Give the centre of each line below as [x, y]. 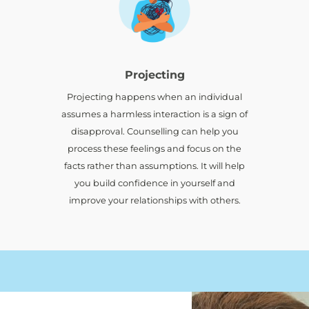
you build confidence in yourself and [154, 183]
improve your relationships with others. [154, 200]
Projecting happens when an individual [154, 97]
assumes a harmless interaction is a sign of [154, 114]
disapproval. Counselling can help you [154, 131]
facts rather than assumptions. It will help [154, 166]
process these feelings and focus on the [154, 148]
